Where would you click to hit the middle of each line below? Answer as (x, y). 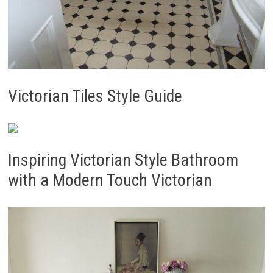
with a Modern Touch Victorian (110, 180)
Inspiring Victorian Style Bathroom (123, 160)
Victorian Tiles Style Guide (95, 96)
